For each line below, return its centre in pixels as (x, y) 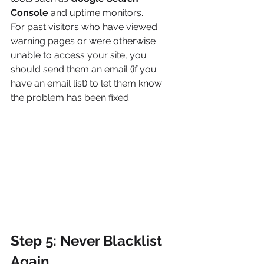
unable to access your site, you (80, 55)
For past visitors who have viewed (85, 27)
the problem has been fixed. (71, 97)
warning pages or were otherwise (84, 41)
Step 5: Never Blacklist (88, 241)
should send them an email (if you (85, 69)
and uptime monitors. (96, 12)
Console (29, 12)
